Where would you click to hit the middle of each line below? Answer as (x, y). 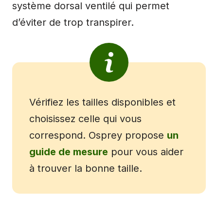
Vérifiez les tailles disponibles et (102, 102)
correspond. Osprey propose (98, 135)
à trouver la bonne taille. (86, 168)
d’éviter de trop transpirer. (73, 22)
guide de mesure (69, 152)
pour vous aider (146, 152)
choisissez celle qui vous (85, 118)
